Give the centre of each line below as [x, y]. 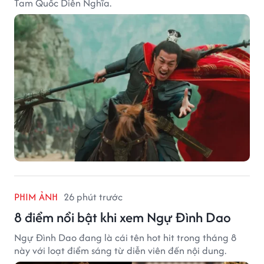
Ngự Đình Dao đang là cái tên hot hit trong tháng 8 [125, 237]
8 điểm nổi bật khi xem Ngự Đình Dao [123, 217]
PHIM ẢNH [36, 197]
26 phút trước [93, 197]
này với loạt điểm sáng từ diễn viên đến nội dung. [120, 250]
